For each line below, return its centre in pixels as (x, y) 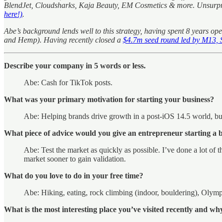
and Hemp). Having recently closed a (63, 40)
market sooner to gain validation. (75, 159)
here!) (13, 14)
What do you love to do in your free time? (74, 175)
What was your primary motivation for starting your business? (109, 99)
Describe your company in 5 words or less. (75, 65)
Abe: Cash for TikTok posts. (68, 82)
